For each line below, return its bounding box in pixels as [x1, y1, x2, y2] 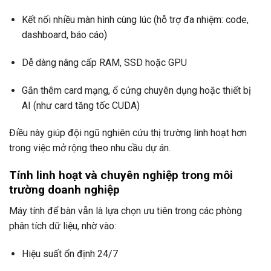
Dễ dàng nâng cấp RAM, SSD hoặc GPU [21, 56, 187, 68]
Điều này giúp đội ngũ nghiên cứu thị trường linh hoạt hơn [9, 127, 247, 139]
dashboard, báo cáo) [21, 29, 107, 41]
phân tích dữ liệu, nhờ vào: [9, 220, 116, 232]
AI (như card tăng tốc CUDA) [21, 99, 140, 111]
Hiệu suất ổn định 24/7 [21, 247, 118, 260]
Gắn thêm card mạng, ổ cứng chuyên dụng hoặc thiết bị [21, 84, 251, 96]
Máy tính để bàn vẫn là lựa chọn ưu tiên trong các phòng [9, 204, 242, 217]
